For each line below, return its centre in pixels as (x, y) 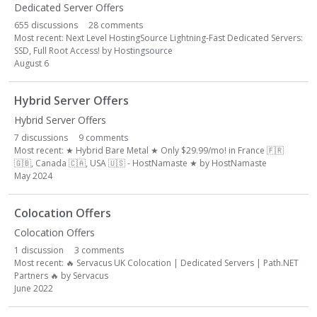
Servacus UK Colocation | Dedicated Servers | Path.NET (186, 263)
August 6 (31, 63)
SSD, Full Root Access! (57, 51)
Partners (32, 276)
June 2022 (34, 288)
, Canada (50, 163)
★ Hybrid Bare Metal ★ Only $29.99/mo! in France (166, 150)
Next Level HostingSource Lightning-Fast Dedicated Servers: (184, 38)
